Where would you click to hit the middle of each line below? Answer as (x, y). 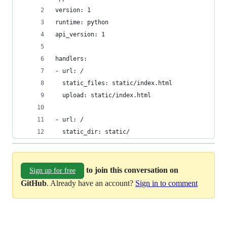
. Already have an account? (91, 183)
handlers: (71, 59)
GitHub (34, 183)
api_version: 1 (80, 34)
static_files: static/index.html (114, 83)
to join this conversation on (132, 170)
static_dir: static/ (92, 132)
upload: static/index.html (103, 95)
